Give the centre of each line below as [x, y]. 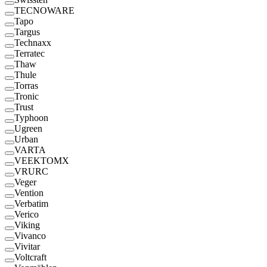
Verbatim [31, 203]
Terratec [30, 53]
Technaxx [33, 42]
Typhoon [31, 117]
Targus [27, 32]
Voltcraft [30, 257]
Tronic [27, 96]
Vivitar [27, 246]
